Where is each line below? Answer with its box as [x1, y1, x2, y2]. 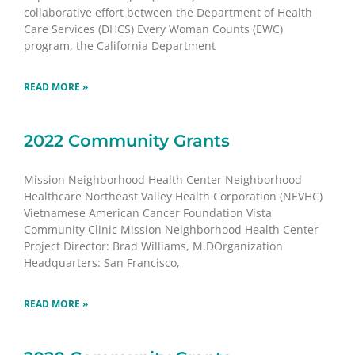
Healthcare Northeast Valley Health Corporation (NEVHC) [24, 188, 323, 204]
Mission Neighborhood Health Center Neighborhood [24, 171, 302, 187]
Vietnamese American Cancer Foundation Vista [24, 204, 272, 220]
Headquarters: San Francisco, [24, 254, 180, 270]
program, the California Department [24, 37, 216, 53]
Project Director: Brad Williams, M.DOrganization [24, 238, 283, 254]
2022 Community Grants [24, 130, 230, 151]
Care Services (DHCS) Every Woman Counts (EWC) [24, 21, 283, 36]
